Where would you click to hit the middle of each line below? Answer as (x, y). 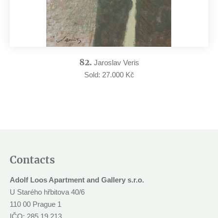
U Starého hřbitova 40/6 (47, 192)
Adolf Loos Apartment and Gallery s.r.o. (77, 180)
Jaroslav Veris (116, 63)
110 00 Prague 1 (36, 204)
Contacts (32, 160)
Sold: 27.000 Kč (109, 75)
